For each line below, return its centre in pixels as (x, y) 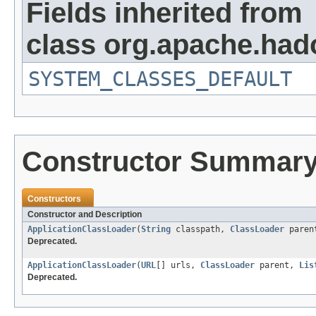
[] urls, (178, 266)
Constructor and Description (85, 215)
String (156, 230)
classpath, (200, 230)
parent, (277, 266)
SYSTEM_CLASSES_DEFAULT (160, 79)
